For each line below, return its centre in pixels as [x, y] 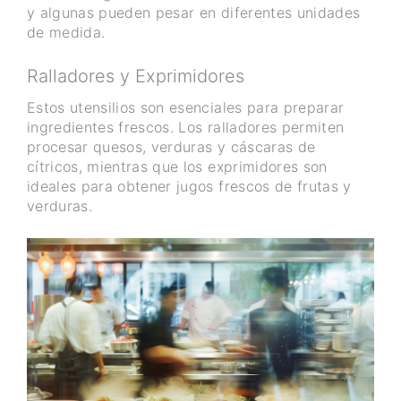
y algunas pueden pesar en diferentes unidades [194, 13]
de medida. [66, 33]
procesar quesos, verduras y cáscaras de [171, 147]
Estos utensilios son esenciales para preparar [186, 108]
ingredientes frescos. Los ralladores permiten [186, 128]
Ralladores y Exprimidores [136, 77]
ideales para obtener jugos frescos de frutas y [189, 187]
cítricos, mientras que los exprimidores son [177, 167]
